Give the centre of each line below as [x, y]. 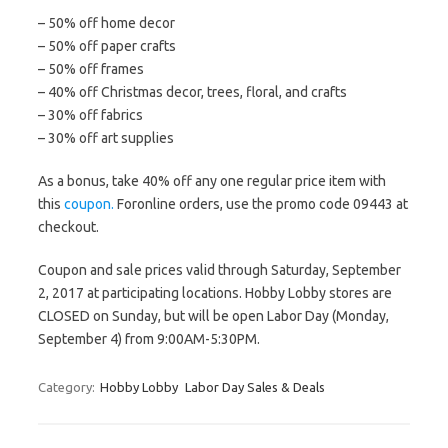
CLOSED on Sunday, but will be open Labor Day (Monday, [213, 316]
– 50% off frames [91, 69]
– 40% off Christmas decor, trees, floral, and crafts [192, 92]
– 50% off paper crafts [107, 46]
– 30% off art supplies [106, 138]
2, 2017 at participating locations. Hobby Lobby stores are [215, 293]
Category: [68, 387]
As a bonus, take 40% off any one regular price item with [212, 181]
